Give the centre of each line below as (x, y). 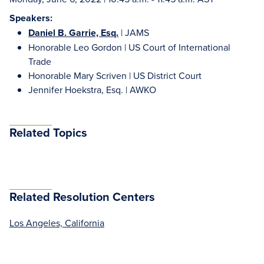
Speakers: (31, 18)
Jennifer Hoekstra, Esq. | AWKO (92, 90)
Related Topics (48, 132)
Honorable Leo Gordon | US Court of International (129, 47)
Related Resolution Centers (82, 197)
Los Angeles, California (57, 223)
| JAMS (134, 32)
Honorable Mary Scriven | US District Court (115, 75)
